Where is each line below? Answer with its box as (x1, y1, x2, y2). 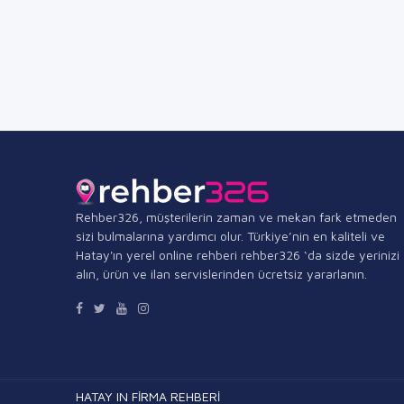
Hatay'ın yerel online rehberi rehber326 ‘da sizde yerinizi (76, 247, 399, 263)
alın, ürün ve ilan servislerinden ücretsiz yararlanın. (76, 266, 367, 282)
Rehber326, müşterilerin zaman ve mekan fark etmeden (76, 209, 397, 225)
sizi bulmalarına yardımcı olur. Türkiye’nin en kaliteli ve (76, 228, 385, 244)
